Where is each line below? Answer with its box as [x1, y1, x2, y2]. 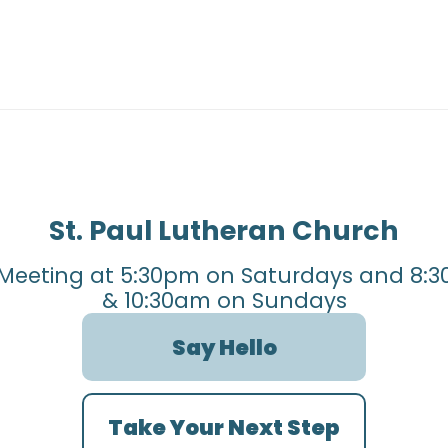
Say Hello [171, 332, 277, 362]
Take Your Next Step [108, 412, 340, 442]
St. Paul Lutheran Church [49, 212, 399, 250]
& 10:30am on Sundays [101, 286, 347, 316]
